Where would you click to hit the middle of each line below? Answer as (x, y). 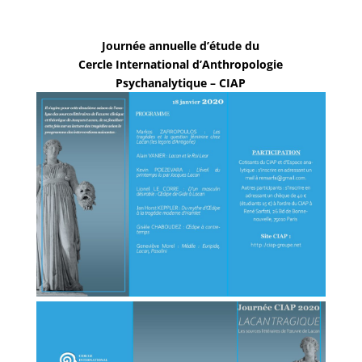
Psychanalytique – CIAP (181, 83)
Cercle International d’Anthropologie (181, 64)
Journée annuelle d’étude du (181, 46)
